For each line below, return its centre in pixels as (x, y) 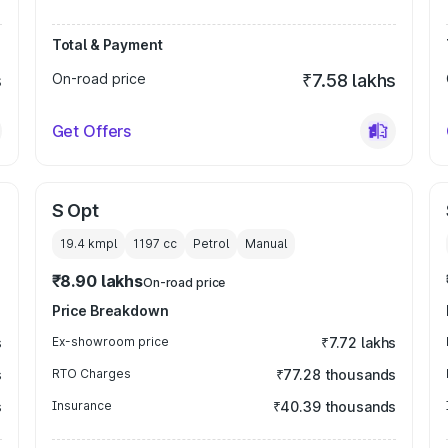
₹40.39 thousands (334, 406)
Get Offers (91, 131)
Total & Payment (107, 44)
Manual (265, 243)
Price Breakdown (110, 310)
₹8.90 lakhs (97, 281)
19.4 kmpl (88, 243)
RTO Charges (91, 373)
